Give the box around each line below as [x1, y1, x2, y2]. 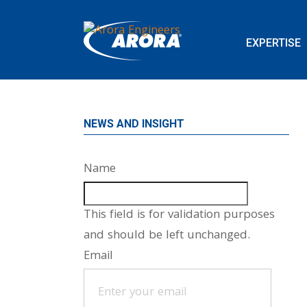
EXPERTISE [246, 36, 301, 49]
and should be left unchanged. [84, 226, 250, 246]
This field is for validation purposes [84, 206, 275, 225]
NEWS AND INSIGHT [84, 117, 184, 130]
